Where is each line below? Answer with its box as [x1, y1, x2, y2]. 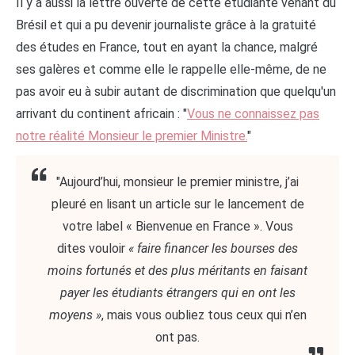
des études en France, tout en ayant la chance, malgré [16, 40, 318, 55]
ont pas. [155, 330, 200, 345]
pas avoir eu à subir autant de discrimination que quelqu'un [16, 84, 336, 100]
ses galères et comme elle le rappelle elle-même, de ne [16, 62, 326, 78]
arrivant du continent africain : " [16, 106, 187, 122]
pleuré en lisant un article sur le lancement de [51, 197, 304, 212]
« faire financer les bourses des [128, 241, 298, 257]
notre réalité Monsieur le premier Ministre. [16, 128, 247, 144]
